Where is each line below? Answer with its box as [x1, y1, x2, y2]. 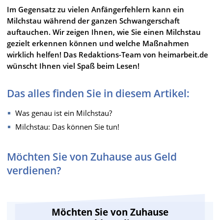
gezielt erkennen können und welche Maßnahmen [7, 38, 189, 48]
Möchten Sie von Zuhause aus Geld [7, 149, 177, 164]
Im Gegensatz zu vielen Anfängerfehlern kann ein [7, 4, 184, 14]
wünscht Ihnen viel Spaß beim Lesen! [7, 60, 139, 71]
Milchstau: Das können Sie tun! [15, 121, 119, 132]
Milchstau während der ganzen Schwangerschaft [7, 15, 180, 26]
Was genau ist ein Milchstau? [15, 108, 112, 118]
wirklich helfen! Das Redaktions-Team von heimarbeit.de [7, 49, 208, 59]
